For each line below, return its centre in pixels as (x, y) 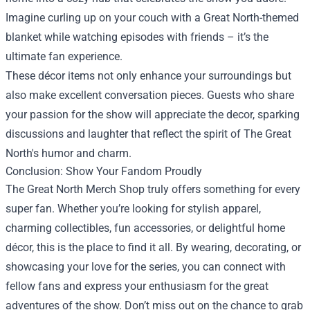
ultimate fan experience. (64, 56)
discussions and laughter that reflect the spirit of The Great (148, 134)
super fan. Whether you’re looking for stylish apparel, (133, 209)
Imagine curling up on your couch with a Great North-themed (152, 18)
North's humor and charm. (69, 153)
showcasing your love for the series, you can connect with (146, 267)
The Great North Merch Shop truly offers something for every (153, 189)
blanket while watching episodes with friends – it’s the (137, 37)
